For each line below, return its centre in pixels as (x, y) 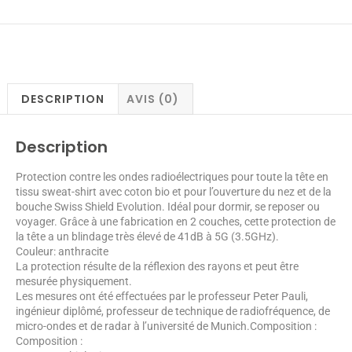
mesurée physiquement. (74, 281)
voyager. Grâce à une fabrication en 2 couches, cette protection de (176, 221)
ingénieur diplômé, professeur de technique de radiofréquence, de (173, 311)
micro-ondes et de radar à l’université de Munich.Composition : (166, 326)
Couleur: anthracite (62, 251)
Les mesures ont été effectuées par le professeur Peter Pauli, (162, 296)
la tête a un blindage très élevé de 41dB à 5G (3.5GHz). (147, 236)
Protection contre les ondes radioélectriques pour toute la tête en (172, 176)
